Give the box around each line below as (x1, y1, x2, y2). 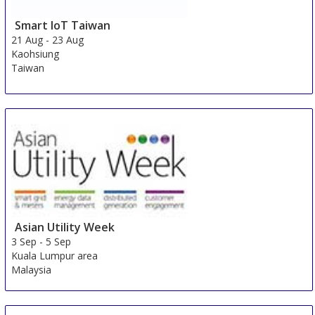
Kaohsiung (11, 47, 60, 61)
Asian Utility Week (15, 219, 115, 236)
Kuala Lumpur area (11, 249, 98, 263)
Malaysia (11, 263, 52, 277)
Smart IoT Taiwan (15, 18, 111, 34)
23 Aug (52, 33, 84, 47)
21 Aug (11, 33, 44, 47)
